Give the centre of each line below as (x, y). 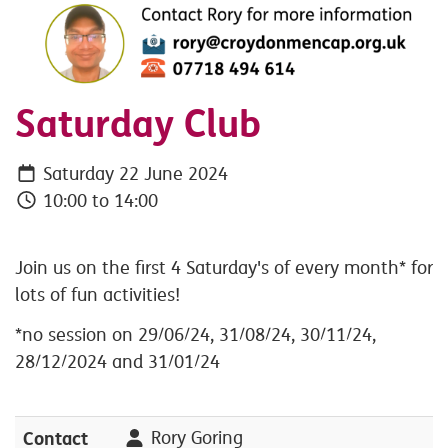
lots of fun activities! (100, 294)
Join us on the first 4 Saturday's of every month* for (224, 267)
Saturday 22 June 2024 (132, 173)
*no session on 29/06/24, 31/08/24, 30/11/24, (195, 335)
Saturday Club (138, 124)
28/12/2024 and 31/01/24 (117, 362)
